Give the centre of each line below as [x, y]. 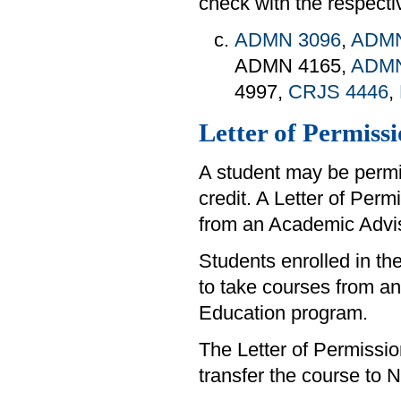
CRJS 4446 [338, 92]
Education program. [283, 313]
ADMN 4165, [293, 66]
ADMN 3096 [288, 40]
